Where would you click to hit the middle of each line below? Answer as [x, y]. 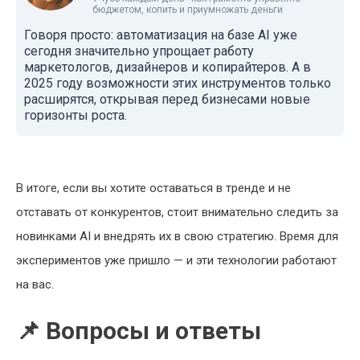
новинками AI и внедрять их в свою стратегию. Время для [177, 236]
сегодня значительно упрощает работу [139, 51]
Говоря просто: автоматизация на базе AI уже [161, 35]
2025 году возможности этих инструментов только [178, 83]
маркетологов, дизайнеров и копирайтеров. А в [168, 67]
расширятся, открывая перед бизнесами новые [167, 99]
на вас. [35, 284]
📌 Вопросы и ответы [139, 331]
